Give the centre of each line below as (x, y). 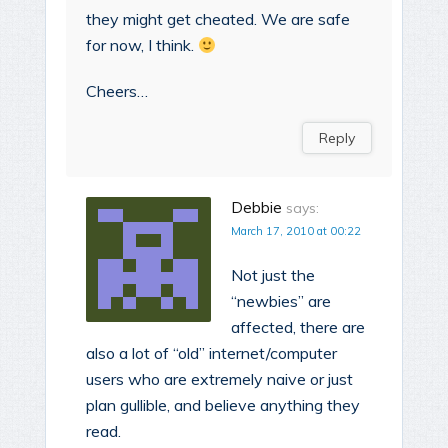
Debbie (256, 208)
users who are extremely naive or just (219, 379)
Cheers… (117, 91)
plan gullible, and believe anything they (223, 405)
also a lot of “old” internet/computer (211, 353)
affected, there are (298, 327)
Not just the (273, 275)
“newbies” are (281, 301)
